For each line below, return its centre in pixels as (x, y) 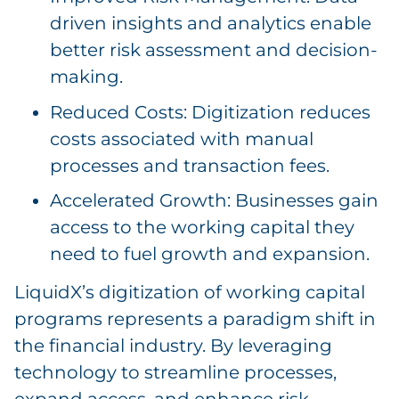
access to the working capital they (202, 228)
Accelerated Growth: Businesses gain (214, 201)
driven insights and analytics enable (211, 23)
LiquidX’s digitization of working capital (190, 292)
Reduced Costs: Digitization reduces (210, 112)
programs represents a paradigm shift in (195, 318)
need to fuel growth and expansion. (210, 254)
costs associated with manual (182, 138)
